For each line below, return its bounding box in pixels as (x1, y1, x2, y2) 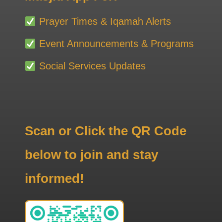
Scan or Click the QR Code (25, 123, 186, 138)
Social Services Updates (36, 60, 146, 71)
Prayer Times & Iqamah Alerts (36, 15, 171, 27)
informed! (25, 170, 84, 186)
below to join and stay (25, 147, 158, 162)
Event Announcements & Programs (36, 38, 194, 49)
